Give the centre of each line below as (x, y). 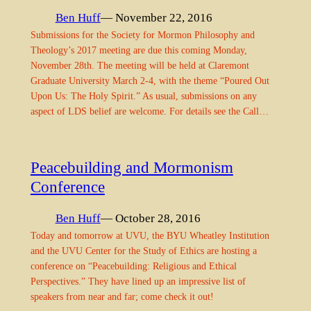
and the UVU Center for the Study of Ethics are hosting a (143, 251)
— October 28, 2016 (150, 219)
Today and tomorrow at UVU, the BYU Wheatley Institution (150, 236)
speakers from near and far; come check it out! (122, 297)
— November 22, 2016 (156, 18)
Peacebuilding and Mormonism (132, 167)
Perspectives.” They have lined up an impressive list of (138, 281)
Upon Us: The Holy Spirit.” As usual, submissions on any (143, 96)
